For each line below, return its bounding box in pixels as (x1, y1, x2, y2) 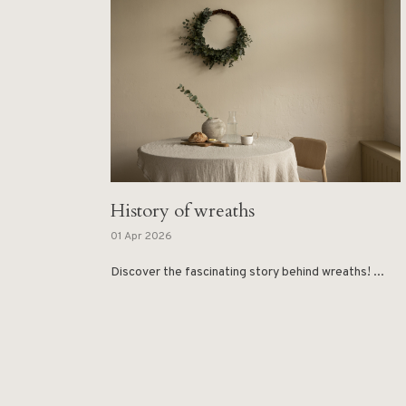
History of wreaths (111, 198, 255, 224)
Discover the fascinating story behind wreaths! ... (111, 265, 384, 281)
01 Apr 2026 (111, 229, 172, 245)
